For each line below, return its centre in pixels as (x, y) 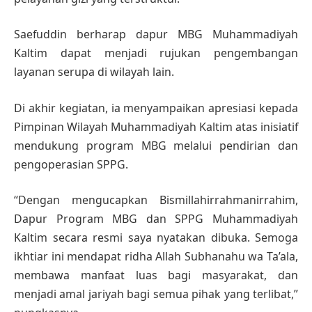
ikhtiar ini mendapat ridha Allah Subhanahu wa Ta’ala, (156, 257)
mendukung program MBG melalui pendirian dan (156, 145)
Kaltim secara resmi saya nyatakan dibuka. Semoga (156, 238)
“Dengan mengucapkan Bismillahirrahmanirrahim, (156, 200)
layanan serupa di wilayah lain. (94, 72)
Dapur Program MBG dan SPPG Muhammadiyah (156, 219)
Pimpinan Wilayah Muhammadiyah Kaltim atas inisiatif (156, 126)
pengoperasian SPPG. (71, 164)
